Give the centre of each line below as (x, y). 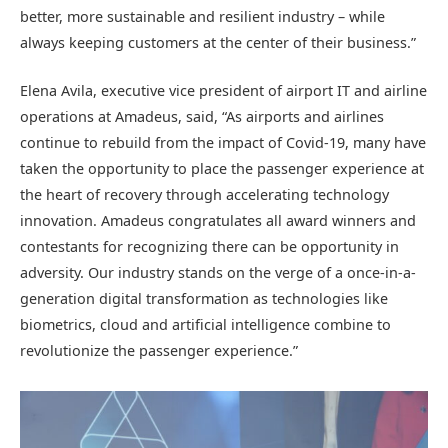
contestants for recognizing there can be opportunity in (209, 247)
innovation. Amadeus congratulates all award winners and (218, 221)
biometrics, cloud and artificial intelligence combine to (205, 325)
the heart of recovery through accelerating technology (204, 195)
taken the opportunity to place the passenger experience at (222, 169)
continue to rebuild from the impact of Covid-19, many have (223, 143)
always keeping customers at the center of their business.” (218, 43)
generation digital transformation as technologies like (204, 299)
